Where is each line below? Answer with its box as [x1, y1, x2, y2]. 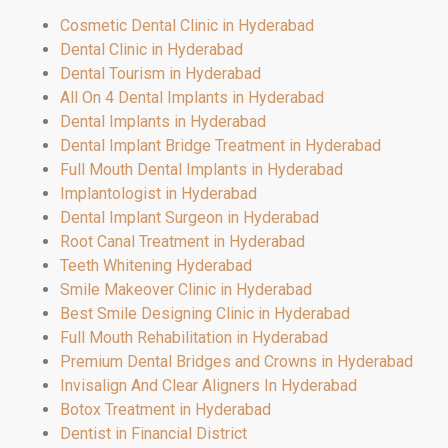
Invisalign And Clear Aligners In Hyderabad [60, 375, 357, 395]
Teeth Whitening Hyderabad [60, 255, 252, 275]
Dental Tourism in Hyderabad [60, 63, 261, 83]
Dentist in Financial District [60, 423, 247, 443]
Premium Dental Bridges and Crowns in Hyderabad [60, 351, 413, 371]
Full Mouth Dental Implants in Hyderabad [60, 159, 343, 179]
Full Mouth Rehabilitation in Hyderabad [60, 327, 328, 347]
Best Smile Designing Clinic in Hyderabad [60, 303, 350, 323]
